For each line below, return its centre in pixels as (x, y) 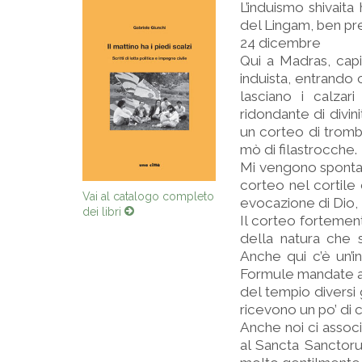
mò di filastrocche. (299, 149)
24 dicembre (280, 43)
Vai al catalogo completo (148, 196)
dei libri (103, 211)
